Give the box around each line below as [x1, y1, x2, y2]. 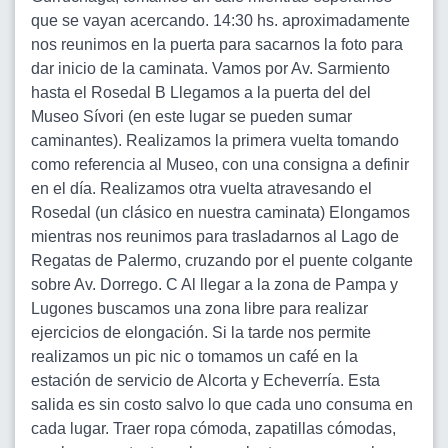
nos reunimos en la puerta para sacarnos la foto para [31, 36, 403, 53]
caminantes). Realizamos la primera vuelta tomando [31, 132, 399, 149]
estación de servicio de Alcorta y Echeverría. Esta [31, 372, 380, 389]
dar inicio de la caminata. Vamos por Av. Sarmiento [31, 60, 390, 77]
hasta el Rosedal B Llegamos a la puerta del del [31, 84, 371, 101]
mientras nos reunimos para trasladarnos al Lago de [31, 228, 399, 245]
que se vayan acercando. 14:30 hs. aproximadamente [31, 12, 410, 29]
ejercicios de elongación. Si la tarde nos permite [31, 324, 371, 341]
